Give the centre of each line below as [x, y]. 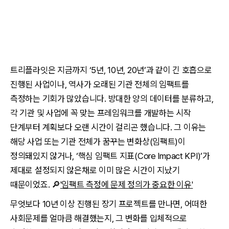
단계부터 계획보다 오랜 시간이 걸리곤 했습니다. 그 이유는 [108, 127]
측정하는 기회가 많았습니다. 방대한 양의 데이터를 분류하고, [112, 99]
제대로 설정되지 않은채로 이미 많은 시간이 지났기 [95, 170]
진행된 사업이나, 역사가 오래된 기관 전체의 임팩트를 [100, 84]
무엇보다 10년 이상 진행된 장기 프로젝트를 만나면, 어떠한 [109, 204]
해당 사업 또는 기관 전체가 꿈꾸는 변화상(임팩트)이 [98, 142]
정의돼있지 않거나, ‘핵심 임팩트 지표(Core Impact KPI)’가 [110, 156]
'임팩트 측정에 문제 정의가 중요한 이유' [127, 185]
